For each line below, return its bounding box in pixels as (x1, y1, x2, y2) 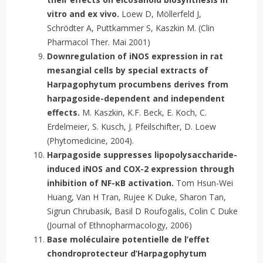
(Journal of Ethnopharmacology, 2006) (47, 220, 192, 231)
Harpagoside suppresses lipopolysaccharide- (47, 149, 237, 161)
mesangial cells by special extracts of (47, 65, 208, 76)
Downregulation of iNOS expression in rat (47, 50, 223, 62)
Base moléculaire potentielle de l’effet (47, 234, 210, 245)
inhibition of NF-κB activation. (47, 177, 174, 189)
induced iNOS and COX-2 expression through (47, 163, 234, 175)
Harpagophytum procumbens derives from (47, 79, 228, 90)
